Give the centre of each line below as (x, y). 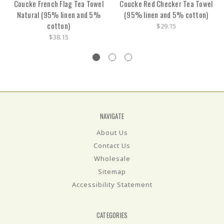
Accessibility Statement (112, 185)
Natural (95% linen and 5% (58, 14)
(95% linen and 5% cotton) (166, 14)
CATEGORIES (112, 215)
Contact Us (112, 146)
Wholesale (112, 159)
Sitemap (112, 172)
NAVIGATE (112, 116)
